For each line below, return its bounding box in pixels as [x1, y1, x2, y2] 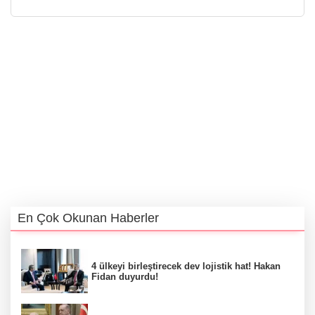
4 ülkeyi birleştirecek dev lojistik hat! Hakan [91, 260, 281, 271]
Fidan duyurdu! [91, 271, 158, 282]
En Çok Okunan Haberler [18, 210, 159, 225]
